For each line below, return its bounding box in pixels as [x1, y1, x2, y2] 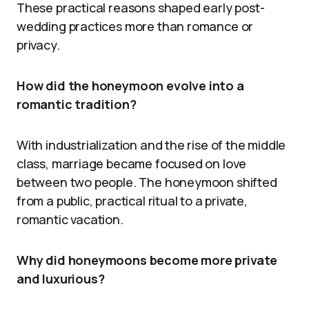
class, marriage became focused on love [17, 155, 247, 172]
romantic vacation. [17, 211, 123, 228]
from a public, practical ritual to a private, [17, 192, 248, 209]
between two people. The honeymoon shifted [17, 174, 277, 190]
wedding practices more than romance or [17, 18, 254, 34]
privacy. [17, 37, 60, 53]
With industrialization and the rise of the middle [17, 137, 286, 153]
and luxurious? [17, 270, 105, 287]
